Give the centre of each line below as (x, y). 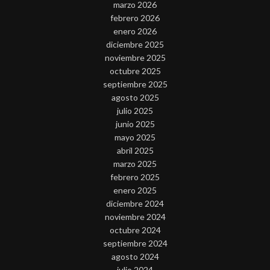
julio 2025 (135, 110)
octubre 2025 (135, 71)
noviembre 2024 (135, 216)
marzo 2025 (135, 163)
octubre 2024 (135, 230)
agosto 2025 (135, 97)
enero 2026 (135, 31)
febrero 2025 (135, 177)
